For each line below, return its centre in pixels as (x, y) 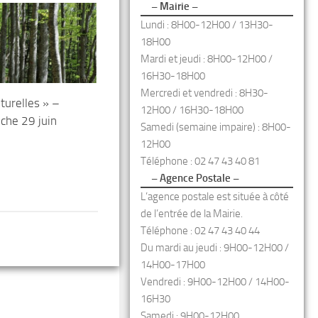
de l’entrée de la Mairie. (192, 214)
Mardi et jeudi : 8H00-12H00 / (207, 59)
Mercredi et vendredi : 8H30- (204, 93)
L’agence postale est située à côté (215, 197)
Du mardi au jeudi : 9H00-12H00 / (215, 248)
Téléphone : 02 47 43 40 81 (200, 161)
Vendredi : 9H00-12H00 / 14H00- (215, 282)
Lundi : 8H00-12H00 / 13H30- (207, 25)
